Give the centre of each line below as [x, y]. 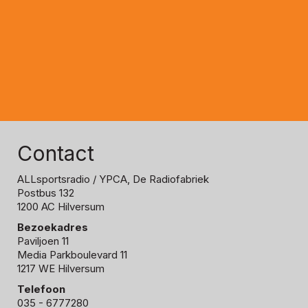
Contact [56, 153]
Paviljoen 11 [43, 241]
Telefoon [41, 289]
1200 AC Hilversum [61, 207]
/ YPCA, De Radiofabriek [150, 179]
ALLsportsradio [54, 179]
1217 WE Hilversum [61, 268]
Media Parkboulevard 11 [72, 255]
